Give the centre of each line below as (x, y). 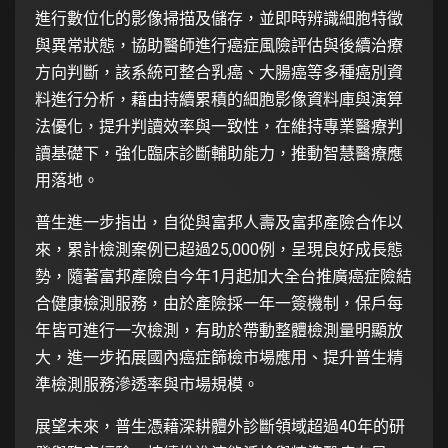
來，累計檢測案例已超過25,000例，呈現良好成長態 (219, 250)
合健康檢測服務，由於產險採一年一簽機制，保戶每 (219, 304)
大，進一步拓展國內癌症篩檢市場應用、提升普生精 (219, 358)
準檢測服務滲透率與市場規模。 (147, 385)
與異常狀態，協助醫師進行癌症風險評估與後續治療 (219, 46)
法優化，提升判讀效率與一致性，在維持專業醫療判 (219, 127)
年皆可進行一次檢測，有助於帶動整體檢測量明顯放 (219, 331)
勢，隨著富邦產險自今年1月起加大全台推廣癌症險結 (223, 277)
